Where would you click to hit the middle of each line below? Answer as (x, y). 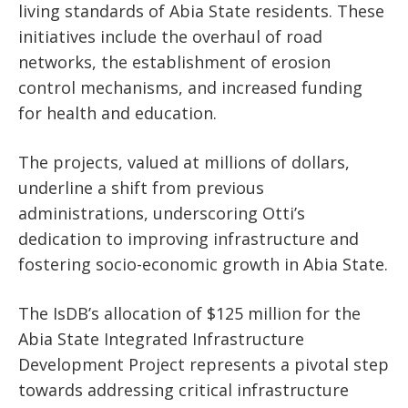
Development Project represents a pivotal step (204, 365)
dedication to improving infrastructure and (189, 239)
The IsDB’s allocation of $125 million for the (189, 314)
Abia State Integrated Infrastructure (161, 339)
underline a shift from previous (141, 188)
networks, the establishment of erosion (174, 62)
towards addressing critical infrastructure (184, 390)
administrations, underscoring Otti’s (162, 214)
